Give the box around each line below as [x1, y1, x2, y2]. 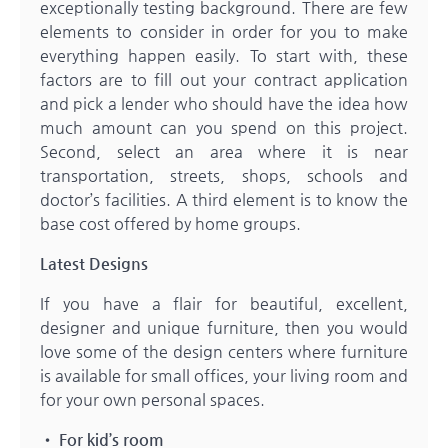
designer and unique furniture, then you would [40, 318, 408, 338]
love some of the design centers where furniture [40, 342, 408, 362]
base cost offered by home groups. [40, 214, 301, 234]
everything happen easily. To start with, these [40, 46, 408, 66]
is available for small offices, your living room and [40, 366, 408, 386]
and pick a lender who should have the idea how [40, 94, 408, 114]
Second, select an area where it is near [40, 142, 408, 162]
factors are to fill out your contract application [40, 70, 408, 90]
